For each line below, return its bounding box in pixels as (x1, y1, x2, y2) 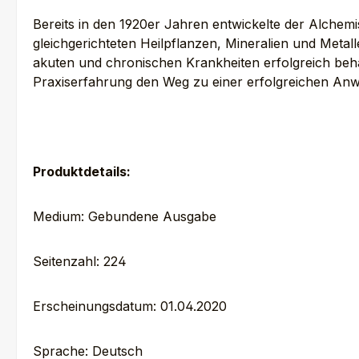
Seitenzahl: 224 (33, 253, 127, 270)
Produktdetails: (33, 163, 131, 180)
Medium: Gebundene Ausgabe (33, 208, 216, 225)
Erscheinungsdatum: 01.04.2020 (33, 298, 227, 315)
